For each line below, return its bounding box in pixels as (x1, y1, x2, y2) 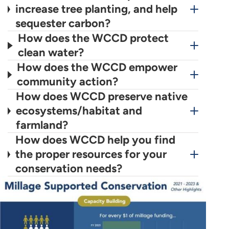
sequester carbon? (15, 16, 110, 31)
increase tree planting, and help (15, 2, 177, 16)
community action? (17, 75, 119, 89)
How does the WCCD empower (17, 60, 178, 75)
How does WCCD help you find (15, 133, 175, 147)
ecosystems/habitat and (15, 104, 142, 118)
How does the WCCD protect (18, 31, 169, 45)
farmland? (15, 118, 68, 132)
